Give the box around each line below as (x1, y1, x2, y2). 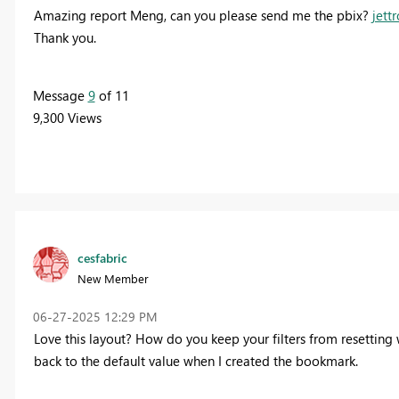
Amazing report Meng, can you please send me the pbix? (33, 5, 372, 24)
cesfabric (77, 248, 127, 266)
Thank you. (33, 28, 96, 46)
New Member (77, 270, 149, 286)
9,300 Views (32, 108, 102, 126)
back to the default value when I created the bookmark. (33, 351, 362, 370)
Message (32, 85, 88, 104)
